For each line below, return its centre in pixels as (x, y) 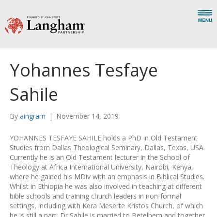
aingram (33, 116)
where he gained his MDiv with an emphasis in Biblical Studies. (107, 177)
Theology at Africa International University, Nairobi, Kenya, (101, 167)
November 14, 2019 (87, 116)
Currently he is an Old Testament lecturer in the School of (100, 157)
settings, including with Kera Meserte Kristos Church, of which (106, 206)
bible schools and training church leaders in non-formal (95, 196)
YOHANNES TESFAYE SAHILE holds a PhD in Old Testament (104, 138)
